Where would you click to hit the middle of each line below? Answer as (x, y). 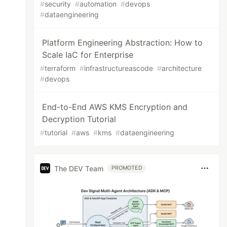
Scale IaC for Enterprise (88, 55)
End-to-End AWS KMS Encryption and (115, 107)
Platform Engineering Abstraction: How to (123, 43)
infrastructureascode (119, 68)
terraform (60, 68)
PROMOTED (127, 168)
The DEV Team (79, 168)
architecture (182, 68)
